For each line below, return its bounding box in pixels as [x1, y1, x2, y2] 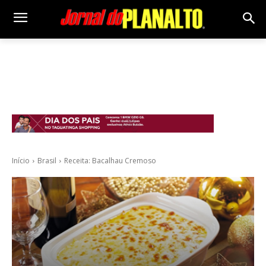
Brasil [37, 155, 56, 166]
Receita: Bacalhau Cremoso [64, 155, 156, 166]
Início [12, 155, 30, 166]
